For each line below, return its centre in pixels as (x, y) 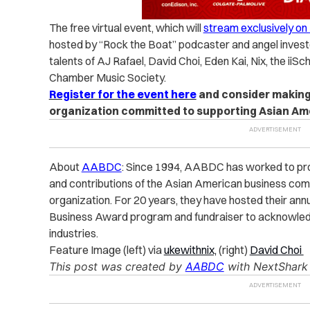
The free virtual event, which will (126, 27)
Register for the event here (122, 94)
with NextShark (267, 266)
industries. (73, 233)
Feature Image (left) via (106, 249)
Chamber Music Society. (107, 77)
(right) (233, 249)
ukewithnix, (190, 249)
